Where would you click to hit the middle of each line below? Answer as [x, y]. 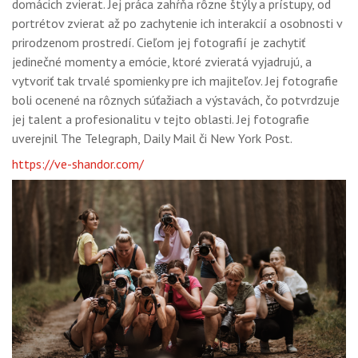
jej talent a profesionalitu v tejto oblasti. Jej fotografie [161, 119]
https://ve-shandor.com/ [78, 164]
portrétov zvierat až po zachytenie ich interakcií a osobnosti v [177, 23]
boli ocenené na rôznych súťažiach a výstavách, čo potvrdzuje [176, 100]
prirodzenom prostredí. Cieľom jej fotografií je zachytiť [159, 42]
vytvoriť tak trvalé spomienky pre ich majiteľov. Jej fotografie [175, 81]
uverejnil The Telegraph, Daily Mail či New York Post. [153, 138]
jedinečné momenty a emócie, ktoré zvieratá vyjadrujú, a [162, 62]
